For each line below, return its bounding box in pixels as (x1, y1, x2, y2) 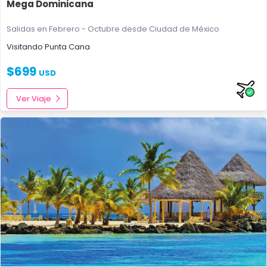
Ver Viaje (16, 93, 51, 104)
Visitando (7, 41, 45, 52)
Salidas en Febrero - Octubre (7, 23, 120, 35)
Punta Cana (45, 41, 90, 52)
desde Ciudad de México (120, 23, 219, 35)
